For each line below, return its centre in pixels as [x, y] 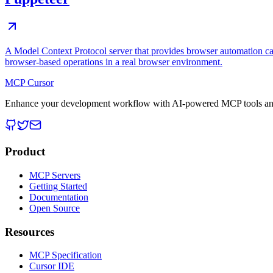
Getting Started [58, 186]
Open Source [55, 208]
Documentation [59, 197]
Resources [30, 232]
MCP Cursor [29, 83]
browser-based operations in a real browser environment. [114, 62]
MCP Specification [66, 255]
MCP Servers [55, 175]
